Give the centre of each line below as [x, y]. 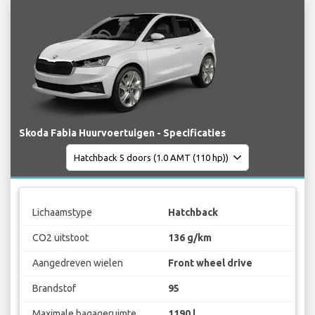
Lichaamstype [62, 212]
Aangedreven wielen [77, 263]
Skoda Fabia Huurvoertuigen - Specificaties [122, 133]
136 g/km [190, 237]
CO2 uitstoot [60, 237]
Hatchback [193, 212]
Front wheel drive [210, 263]
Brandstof [54, 288]
